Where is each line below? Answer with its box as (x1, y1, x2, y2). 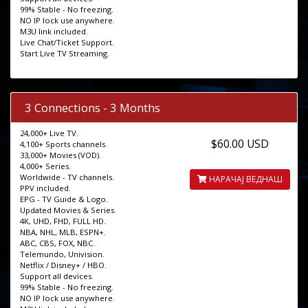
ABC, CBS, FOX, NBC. (20, 238, 95, 249)
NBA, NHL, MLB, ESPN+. (20, 227, 106, 238)
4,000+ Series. (20, 161, 71, 172)
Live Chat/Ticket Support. (20, 37, 114, 48)
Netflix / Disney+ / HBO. (20, 260, 107, 271)
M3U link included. (20, 26, 88, 37)
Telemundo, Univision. (20, 249, 104, 260)
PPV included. (20, 183, 71, 194)
